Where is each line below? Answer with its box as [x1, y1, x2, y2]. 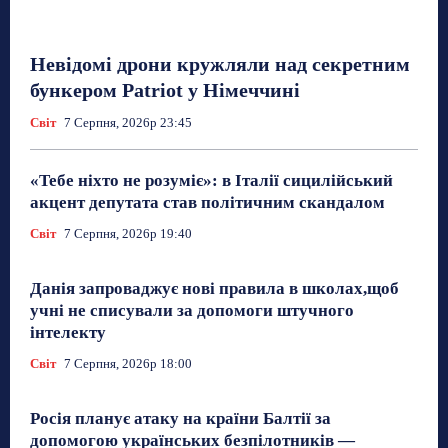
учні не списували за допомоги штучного [30, 300, 354, 320]
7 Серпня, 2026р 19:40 [64, 225, 192, 241]
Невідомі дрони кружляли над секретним [30, 52, 410, 75]
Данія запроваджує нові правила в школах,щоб [30, 278, 399, 298]
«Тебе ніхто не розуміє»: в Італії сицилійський [30, 170, 393, 190]
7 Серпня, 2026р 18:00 [64, 355, 192, 371]
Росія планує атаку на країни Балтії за [30, 408, 331, 428]
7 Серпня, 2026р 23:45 [64, 114, 192, 130]
